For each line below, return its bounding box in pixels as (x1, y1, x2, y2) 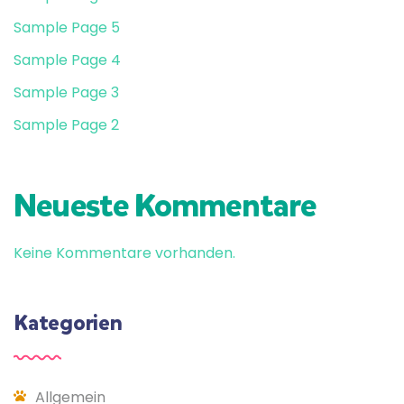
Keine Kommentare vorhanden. (14, 242, 235, 263)
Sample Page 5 (14, 16, 120, 38)
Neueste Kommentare (14, 183, 317, 227)
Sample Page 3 (14, 81, 119, 103)
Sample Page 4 (14, 49, 121, 70)
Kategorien (14, 308, 123, 337)
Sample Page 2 (14, 114, 119, 135)
